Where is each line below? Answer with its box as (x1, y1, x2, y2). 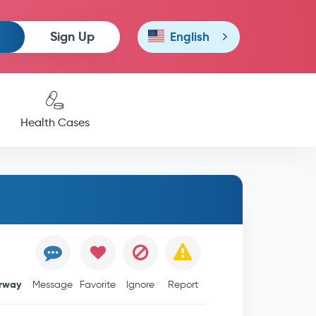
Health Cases (20, 116, 90, 129)
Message (32, 279, 73, 291)
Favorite (80, 279, 116, 291)
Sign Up (49, 28, 95, 44)
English (169, 29, 209, 44)
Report (167, 279, 198, 291)
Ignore (126, 279, 155, 291)
